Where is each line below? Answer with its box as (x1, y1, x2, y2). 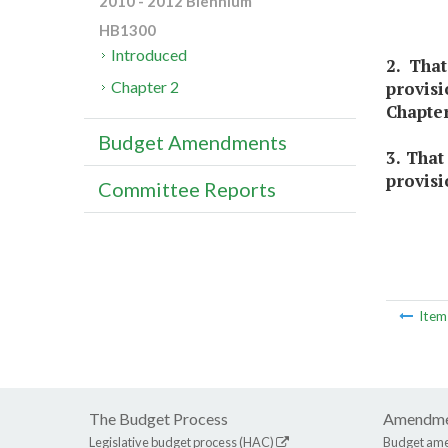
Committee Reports (98, 177, 276, 202)
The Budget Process (89, 409, 228, 429)
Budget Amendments (98, 130, 287, 155)
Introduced (111, 45, 188, 65)
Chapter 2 (111, 77, 180, 97)
